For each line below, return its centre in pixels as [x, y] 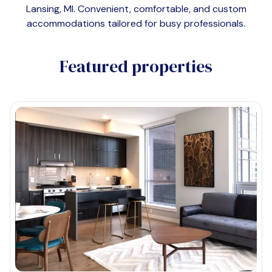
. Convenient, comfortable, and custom [160, 9]
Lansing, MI [49, 9]
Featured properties [136, 66]
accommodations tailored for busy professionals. [136, 23]
